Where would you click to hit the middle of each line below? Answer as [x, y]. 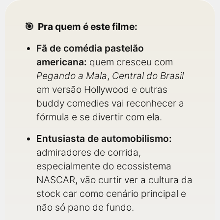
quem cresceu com [130, 62]
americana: [62, 62]
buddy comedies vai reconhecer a [110, 103]
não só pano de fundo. [85, 207]
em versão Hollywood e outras [102, 89]
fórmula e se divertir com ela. [99, 117]
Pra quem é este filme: [88, 27]
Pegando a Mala [72, 76]
